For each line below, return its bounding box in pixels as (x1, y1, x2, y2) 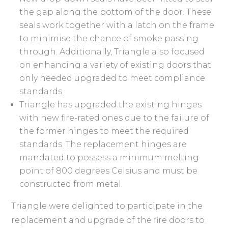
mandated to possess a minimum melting (19, 153, 199, 163)
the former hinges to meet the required (19, 126, 189, 136)
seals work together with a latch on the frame (19, 20, 215, 31)
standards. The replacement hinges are (19, 139, 187, 150)
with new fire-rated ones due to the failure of (19, 113, 210, 123)
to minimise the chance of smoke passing (19, 34, 199, 44)
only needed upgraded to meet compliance (19, 73, 206, 83)
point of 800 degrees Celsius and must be (19, 166, 198, 176)
